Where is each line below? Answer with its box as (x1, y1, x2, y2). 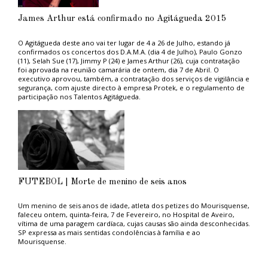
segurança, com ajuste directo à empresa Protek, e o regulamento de (17, 83, 245, 92)
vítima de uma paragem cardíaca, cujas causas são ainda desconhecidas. (17, 218, 250, 228)
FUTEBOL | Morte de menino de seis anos (17, 177, 187, 187)
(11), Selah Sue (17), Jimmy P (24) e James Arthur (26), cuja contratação (17, 56, 240, 65)
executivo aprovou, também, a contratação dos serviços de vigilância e (17, 74, 249, 83)
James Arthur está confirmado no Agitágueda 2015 (17, 14, 227, 24)
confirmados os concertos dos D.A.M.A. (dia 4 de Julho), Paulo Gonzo (17, 47, 242, 56)
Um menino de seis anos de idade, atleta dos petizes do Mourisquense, (17, 200, 249, 210)
